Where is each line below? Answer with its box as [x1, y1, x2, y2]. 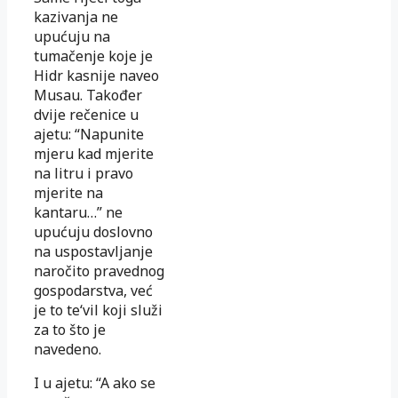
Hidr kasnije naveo [34, 65, 159, 85]
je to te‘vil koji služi [34, 299, 163, 320]
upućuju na [34, 26, 110, 46]
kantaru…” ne [34, 202, 123, 222]
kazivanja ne [34, 6, 118, 27]
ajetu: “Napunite [34, 123, 144, 144]
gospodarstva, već [34, 280, 153, 300]
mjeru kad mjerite [34, 143, 154, 163]
